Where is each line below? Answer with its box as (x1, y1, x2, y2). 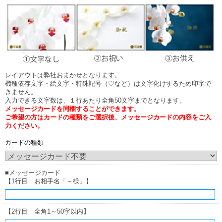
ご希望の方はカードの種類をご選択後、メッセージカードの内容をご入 (5, 113, 211, 121)
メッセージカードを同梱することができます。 (5, 105, 140, 112)
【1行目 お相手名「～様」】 (5, 177, 92, 185)
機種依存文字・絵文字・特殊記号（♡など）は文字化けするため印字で (5, 79, 211, 87)
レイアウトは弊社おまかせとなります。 (5, 71, 121, 79)
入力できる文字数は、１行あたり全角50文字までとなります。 (5, 96, 186, 104)
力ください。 (5, 121, 44, 129)
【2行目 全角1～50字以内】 (5, 207, 90, 215)
